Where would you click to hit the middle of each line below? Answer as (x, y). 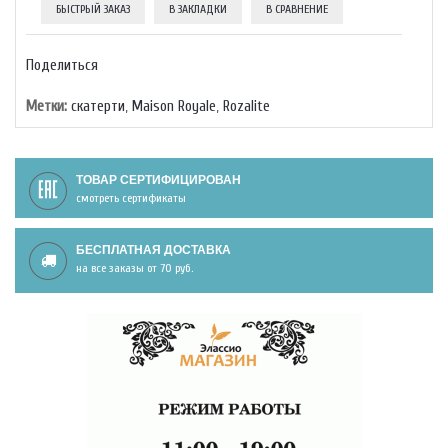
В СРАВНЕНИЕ (297, 9)
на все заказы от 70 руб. (134, 268)
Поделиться (62, 65)
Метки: (46, 106)
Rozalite (246, 106)
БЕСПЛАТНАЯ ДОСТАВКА (153, 250)
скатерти (98, 106)
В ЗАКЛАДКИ (198, 9)
